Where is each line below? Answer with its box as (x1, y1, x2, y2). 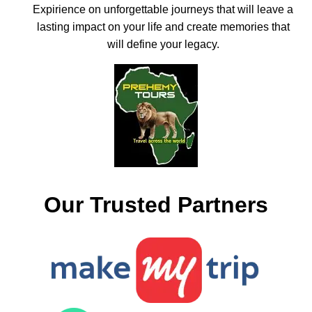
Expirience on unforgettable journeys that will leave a (33, 3, 293, 16)
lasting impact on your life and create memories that (36, 21, 290, 33)
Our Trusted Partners (44, 192, 268, 217)
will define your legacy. (107, 38, 219, 51)
